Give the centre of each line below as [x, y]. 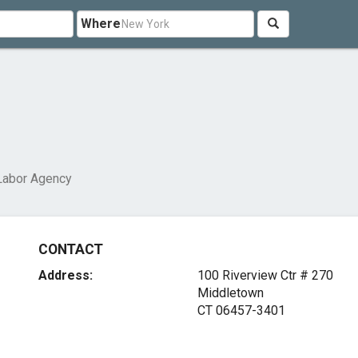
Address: [66, 275]
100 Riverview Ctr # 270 [265, 275]
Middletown [230, 293]
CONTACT [71, 249]
